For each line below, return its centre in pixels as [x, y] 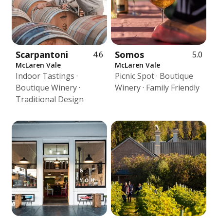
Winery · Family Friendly [157, 88]
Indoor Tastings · [47, 76]
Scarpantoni [42, 54]
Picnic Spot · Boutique [154, 76]
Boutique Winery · [48, 88]
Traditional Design [50, 99]
